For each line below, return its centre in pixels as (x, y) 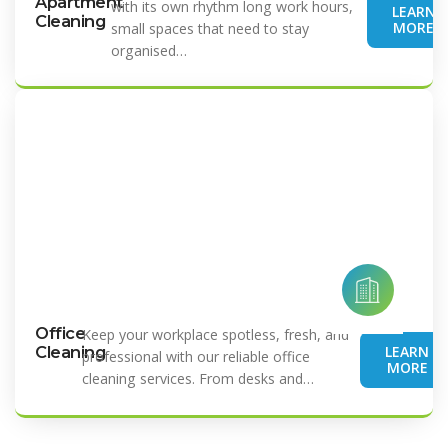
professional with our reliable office (196, 357)
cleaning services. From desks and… (198, 379)
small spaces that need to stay (210, 29)
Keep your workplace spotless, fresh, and (216, 335)
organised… (149, 51)
